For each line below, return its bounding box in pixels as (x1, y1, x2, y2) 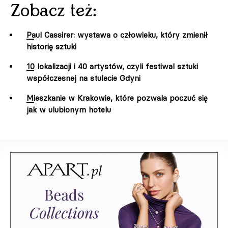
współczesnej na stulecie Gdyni (26, 73, 140, 83)
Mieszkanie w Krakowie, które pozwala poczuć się (26, 93, 208, 103)
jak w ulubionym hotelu (26, 104, 111, 115)
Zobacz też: (10, 1, 97, 21)
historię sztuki (26, 41, 76, 51)
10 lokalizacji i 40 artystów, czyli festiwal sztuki (26, 61, 198, 71)
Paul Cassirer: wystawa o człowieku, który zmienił (26, 30, 208, 40)
